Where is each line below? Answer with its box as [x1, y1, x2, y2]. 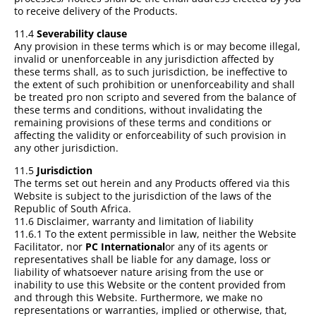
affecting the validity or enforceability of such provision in [14, 128, 286, 142]
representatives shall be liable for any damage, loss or [14, 252, 271, 266]
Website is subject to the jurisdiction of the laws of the [14, 188, 272, 202]
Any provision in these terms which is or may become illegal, [14, 39, 300, 53]
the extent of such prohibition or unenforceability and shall [14, 77, 295, 91]
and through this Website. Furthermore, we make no [14, 290, 262, 304]
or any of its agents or [165, 239, 268, 253]
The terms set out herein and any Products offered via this [14, 176, 290, 190]
